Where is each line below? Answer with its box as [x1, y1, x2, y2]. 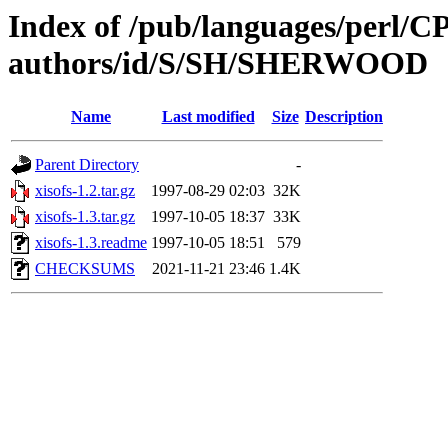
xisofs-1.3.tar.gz [35, 208, 135, 226]
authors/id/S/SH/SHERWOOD [8, 45, 428, 81]
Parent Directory [35, 156, 139, 174]
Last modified [161, 108, 255, 126]
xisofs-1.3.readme [35, 234, 147, 252]
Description [305, 108, 383, 126]
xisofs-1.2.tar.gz [35, 182, 135, 200]
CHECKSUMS [35, 260, 135, 278]
